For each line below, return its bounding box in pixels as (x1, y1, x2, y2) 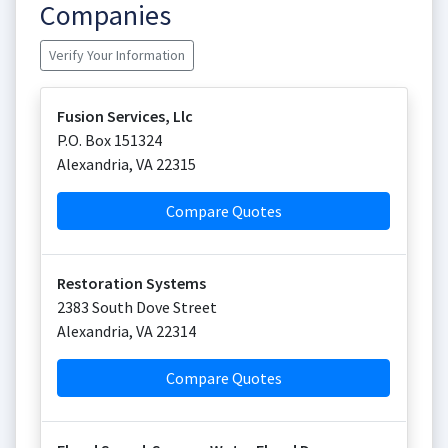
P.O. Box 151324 (57, 130, 162, 150)
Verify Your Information (49, 46, 185, 64)
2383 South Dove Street (57, 297, 217, 317)
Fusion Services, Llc (57, 106, 193, 126)
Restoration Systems (57, 273, 206, 293)
